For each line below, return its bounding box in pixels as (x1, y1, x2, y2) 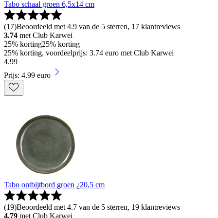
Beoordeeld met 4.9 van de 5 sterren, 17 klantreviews (17, 22, 180, 31)
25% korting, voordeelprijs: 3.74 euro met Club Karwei (4, 49, 174, 57)
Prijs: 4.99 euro (4, 71, 51, 80)
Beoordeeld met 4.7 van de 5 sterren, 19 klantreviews (17, 203, 180, 212)
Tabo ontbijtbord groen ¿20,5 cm (4, 181, 105, 189)
